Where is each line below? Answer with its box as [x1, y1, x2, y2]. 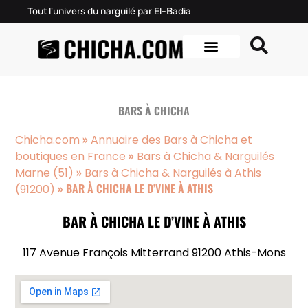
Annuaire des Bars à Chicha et [91, 132, 253, 148]
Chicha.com [15, 132, 80, 148]
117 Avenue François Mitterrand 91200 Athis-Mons [22, 245, 286, 261]
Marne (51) [15, 165, 74, 181]
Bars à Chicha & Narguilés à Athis [85, 165, 262, 181]
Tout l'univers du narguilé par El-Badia [27, 5, 191, 17]
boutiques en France [15, 148, 126, 164]
